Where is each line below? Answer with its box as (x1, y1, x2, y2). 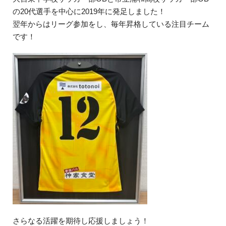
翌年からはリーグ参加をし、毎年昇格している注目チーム (13, 20, 209, 28)
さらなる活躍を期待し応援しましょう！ (13, 216, 149, 225)
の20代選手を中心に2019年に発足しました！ (13, 7, 165, 16)
